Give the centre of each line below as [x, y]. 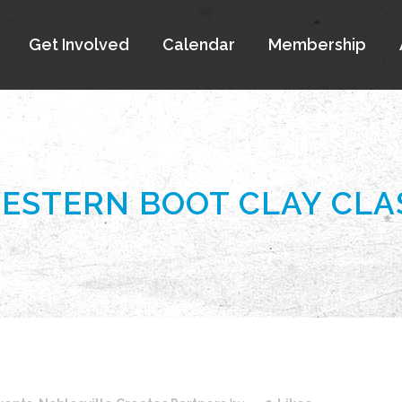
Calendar [199, 44]
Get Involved [79, 44]
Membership [317, 44]
